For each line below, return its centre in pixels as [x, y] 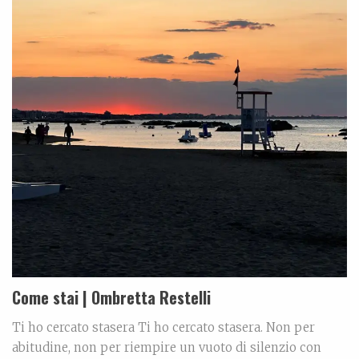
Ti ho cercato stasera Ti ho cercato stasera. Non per [163, 328]
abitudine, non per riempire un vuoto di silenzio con [167, 348]
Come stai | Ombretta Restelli [111, 298]
